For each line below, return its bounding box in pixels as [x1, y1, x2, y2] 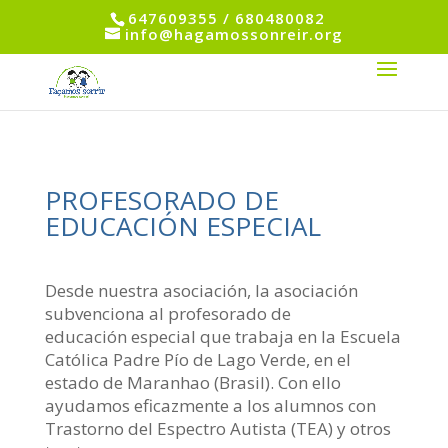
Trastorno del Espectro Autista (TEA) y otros [44, 416, 391, 440]
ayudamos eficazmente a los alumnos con [44, 393, 376, 417]
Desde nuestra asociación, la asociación [44, 278, 358, 302]
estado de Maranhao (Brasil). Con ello [44, 370, 341, 394]
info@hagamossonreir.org [124, 24, 343, 45]
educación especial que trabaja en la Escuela [44, 324, 401, 348]
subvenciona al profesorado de [44, 301, 291, 325]
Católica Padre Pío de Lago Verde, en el [44, 347, 351, 371]
